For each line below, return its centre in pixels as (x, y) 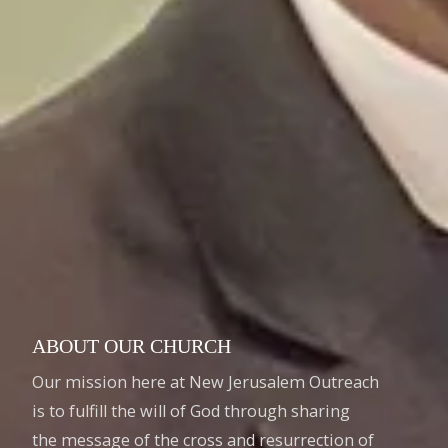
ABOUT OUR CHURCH (131, 346)
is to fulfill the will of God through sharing (191, 411)
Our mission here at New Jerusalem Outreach (205, 382)
